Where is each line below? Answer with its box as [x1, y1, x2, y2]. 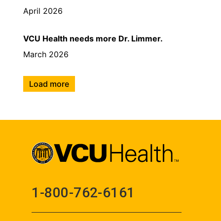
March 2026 [23, 49, 69, 59]
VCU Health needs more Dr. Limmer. [23, 33, 163, 43]
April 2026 [23, 5, 63, 16]
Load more [29, 78, 69, 89]
